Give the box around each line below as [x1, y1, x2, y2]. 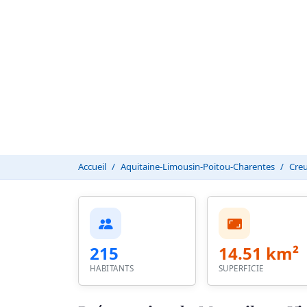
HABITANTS [90, 263, 134, 274]
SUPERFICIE [219, 263, 264, 274]
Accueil [78, 160, 106, 173]
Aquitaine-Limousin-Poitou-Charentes [121, 160, 275, 173]
